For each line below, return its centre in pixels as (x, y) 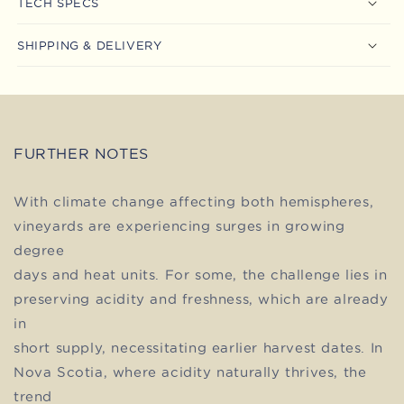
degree (39, 251)
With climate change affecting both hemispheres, (194, 202)
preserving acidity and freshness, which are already (201, 299)
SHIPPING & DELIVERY (90, 45)
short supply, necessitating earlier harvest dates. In (198, 348)
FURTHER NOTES (81, 154)
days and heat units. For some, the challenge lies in (201, 275)
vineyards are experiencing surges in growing (179, 226)
